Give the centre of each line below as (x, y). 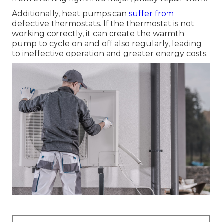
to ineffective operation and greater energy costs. (110, 53)
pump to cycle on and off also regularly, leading (107, 43)
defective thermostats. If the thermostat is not (103, 23)
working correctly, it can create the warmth (98, 33)
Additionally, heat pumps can (70, 13)
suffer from (151, 13)
